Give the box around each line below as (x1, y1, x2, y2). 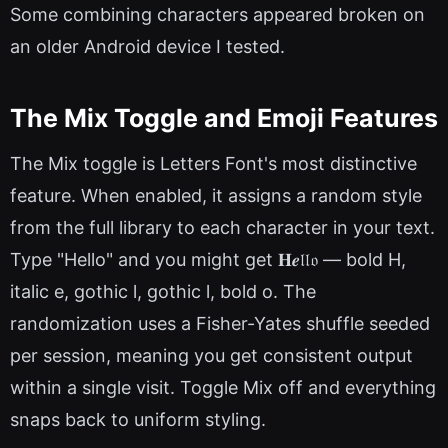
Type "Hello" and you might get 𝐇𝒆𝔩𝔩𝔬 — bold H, (10, 249, 406, 271)
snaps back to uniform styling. (10, 409, 266, 431)
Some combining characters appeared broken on (10, 4, 425, 26)
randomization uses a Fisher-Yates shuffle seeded (10, 313, 430, 335)
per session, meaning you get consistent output (10, 345, 413, 367)
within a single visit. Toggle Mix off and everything (10, 377, 436, 399)
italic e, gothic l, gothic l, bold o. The (10, 281, 316, 303)
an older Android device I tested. (10, 36, 285, 58)
